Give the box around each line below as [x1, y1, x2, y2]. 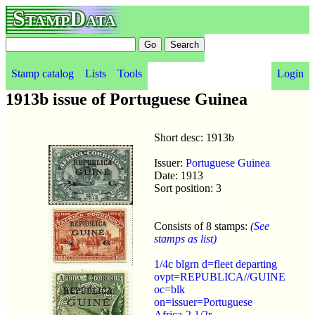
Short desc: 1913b [154, 131, 234, 143]
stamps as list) [154, 232, 217, 245]
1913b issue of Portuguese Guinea [6, 90, 247, 108]
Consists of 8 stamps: [154, 219, 250, 232]
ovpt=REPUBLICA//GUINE [154, 270, 285, 283]
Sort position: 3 [154, 181, 221, 194]
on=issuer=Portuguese [154, 295, 252, 308]
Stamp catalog [11, 67, 74, 79]
